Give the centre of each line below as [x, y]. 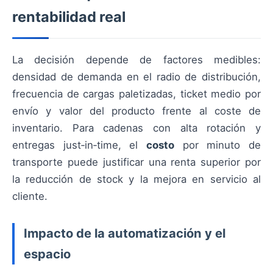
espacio [47, 254]
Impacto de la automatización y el [125, 233]
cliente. [30, 196]
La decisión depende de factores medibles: [136, 60]
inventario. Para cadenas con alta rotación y [136, 128]
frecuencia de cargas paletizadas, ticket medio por [136, 94]
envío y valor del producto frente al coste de [136, 111]
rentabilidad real [69, 17]
